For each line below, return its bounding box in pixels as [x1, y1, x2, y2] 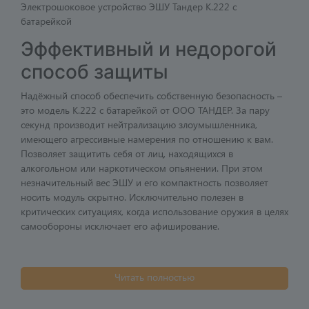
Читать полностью [114, 270, 195, 284]
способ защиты [21, 60, 168, 84]
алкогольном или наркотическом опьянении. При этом [21, 161, 263, 175]
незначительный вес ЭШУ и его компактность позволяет [21, 176, 268, 190]
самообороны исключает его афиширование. [21, 219, 219, 233]
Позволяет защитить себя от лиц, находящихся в [21, 147, 233, 161]
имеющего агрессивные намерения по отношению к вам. [21, 132, 273, 146]
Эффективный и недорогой [21, 37, 277, 61]
